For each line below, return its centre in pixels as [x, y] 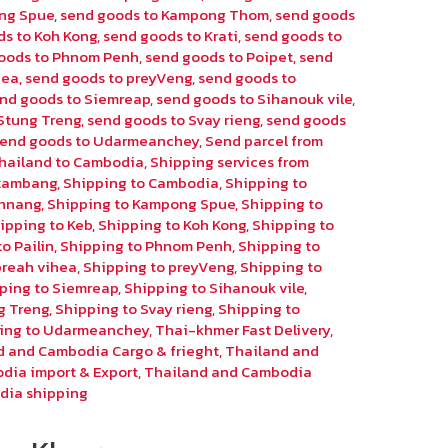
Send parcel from [264, 141]
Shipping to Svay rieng [134, 309]
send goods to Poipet [219, 57]
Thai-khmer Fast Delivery [243, 330]
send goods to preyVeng [109, 78]
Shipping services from [230, 162]
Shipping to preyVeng [159, 267]
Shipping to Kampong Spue [141, 204]
